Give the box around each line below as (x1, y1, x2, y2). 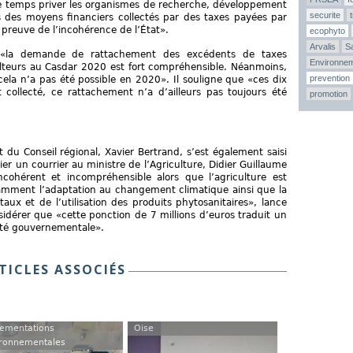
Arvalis (310, 42, 336, 51)
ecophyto (310, 26, 345, 35)
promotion (310, 89, 347, 98)
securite (310, 10, 340, 20)
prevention (310, 73, 350, 83)
